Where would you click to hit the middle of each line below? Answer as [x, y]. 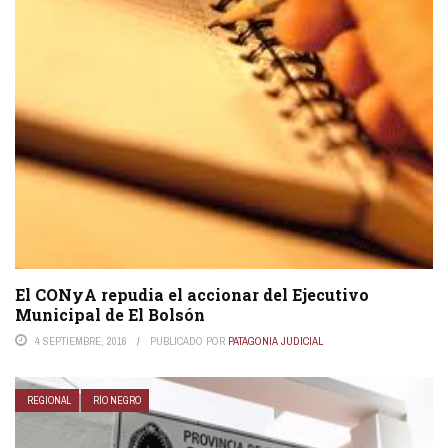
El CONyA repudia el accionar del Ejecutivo [192, 294]
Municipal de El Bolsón [110, 314]
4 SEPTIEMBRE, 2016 [81, 340]
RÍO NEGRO [117, 400]
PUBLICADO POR [189, 340]
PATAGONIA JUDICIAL [275, 340]
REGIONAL [49, 400]
